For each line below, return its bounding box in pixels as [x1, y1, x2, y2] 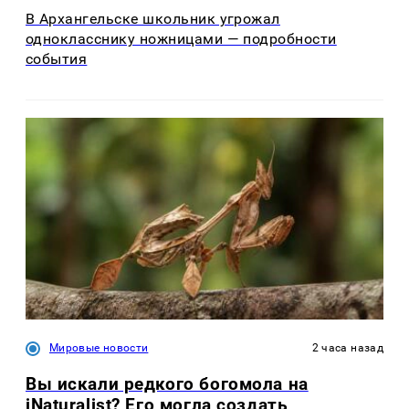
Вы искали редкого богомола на [26, 372, 309, 394]
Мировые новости [49, 341, 149, 354]
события [26, 50, 88, 68]
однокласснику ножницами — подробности [26, 30, 337, 48]
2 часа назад [311, 341, 383, 354]
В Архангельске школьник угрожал [26, 10, 280, 28]
